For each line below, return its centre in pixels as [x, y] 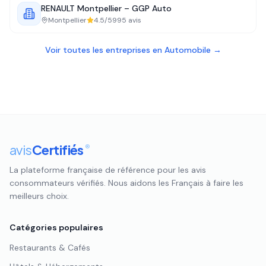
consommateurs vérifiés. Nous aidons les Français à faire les [126, 183]
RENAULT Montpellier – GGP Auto [106, 8]
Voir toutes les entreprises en [104, 50]
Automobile [187, 50]
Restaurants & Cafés [50, 248]
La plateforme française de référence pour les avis [108, 170]
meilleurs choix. [39, 196]
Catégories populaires [56, 227]
